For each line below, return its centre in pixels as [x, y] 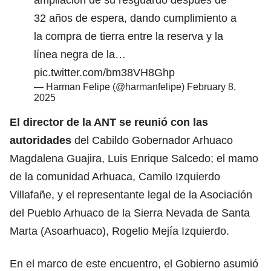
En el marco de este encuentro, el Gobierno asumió [134, 263]
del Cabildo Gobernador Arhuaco [154, 140]
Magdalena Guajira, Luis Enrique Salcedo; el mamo [134, 158]
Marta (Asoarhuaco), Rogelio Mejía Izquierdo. [119, 231]
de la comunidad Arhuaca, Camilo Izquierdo [115, 176]
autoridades [42, 140]
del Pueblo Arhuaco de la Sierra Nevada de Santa [130, 213]
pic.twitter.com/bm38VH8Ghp [104, 72]
